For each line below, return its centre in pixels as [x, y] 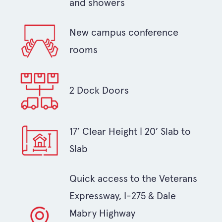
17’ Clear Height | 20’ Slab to [130, 131]
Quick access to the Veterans [133, 178]
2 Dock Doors [99, 90]
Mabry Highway [102, 213]
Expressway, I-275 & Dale [123, 196]
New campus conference [124, 32]
